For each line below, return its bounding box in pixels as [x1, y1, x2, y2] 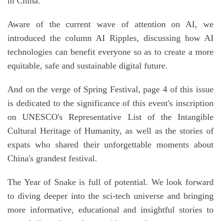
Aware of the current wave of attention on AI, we [7, 19, 214, 30]
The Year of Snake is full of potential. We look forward [7, 177, 214, 187]
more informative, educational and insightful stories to [7, 205, 214, 215]
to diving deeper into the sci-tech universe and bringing [7, 191, 214, 201]
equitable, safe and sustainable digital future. [7, 61, 168, 71]
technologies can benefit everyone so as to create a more [7, 47, 214, 57]
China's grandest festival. [7, 153, 97, 164]
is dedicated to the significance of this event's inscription [7, 98, 214, 109]
